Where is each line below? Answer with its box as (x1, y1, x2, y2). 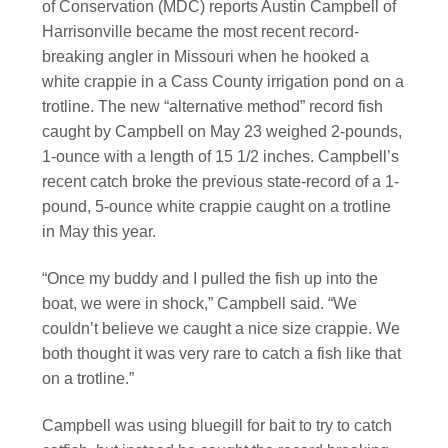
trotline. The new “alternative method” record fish (42, 97, 384, 115)
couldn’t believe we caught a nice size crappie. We (42, 319, 401, 337)
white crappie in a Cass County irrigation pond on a (42, 72, 405, 90)
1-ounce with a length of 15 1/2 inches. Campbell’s (42, 147, 400, 165)
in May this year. (42, 222, 157, 240)
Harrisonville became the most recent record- (42, 22, 360, 40)
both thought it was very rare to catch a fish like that (42, 344, 402, 362)
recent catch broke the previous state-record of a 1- (42, 172, 400, 190)
